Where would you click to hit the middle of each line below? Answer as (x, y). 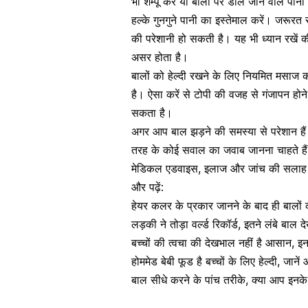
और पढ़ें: (147, 187)
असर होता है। (160, 57)
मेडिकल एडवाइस (165, 169)
